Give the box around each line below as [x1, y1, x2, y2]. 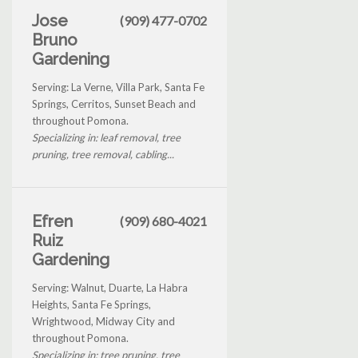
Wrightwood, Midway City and [32, 314, 175, 328]
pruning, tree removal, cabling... [32, 147, 174, 161]
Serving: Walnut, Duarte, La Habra [32, 280, 188, 294]
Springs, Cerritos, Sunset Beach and [32, 97, 196, 110]
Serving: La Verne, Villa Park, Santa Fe [32, 80, 205, 93]
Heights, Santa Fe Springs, [32, 297, 151, 311]
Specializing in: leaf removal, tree [32, 130, 181, 144]
